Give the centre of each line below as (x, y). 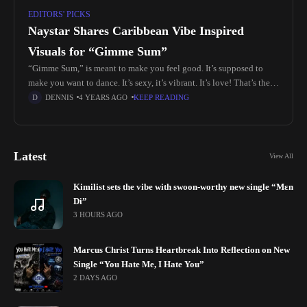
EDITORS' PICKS (59, 14)
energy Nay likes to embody (80, 97)
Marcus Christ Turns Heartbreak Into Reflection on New (182, 250)
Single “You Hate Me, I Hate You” (139, 264)
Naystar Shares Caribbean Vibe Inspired (136, 30)
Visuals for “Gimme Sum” (98, 51)
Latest (30, 156)
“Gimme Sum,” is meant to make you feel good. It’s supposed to (146, 68)
